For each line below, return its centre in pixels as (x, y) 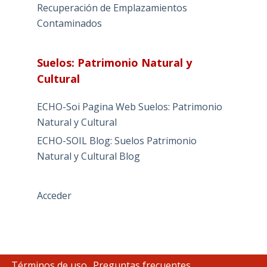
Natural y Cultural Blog (88, 156)
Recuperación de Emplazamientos (112, 8)
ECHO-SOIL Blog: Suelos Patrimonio (117, 141)
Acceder (54, 196)
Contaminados (69, 24)
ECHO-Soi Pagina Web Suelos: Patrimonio (129, 107)
